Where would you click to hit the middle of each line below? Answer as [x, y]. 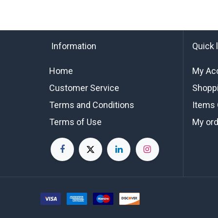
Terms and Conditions [91, 105]
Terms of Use [75, 122]
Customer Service [84, 88]
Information [73, 46]
